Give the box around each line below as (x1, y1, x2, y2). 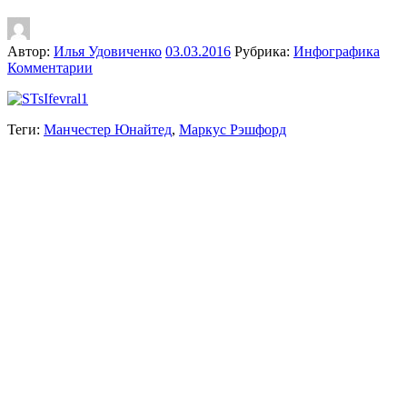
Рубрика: (234, 43, 293, 59)
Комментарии (7, 59, 93, 75)
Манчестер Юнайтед (44, 121, 172, 137)
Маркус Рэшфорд (179, 121, 286, 137)
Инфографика (293, 43, 380, 59)
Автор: (7, 43, 54, 59)
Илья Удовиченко (54, 43, 162, 59)
